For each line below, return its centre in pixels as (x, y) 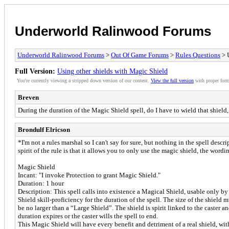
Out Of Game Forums (140, 55)
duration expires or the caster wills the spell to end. (88, 216)
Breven (28, 97)
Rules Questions (198, 55)
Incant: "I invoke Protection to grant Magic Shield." (89, 175)
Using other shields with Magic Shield (112, 71)
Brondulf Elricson (44, 129)
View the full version (172, 80)
